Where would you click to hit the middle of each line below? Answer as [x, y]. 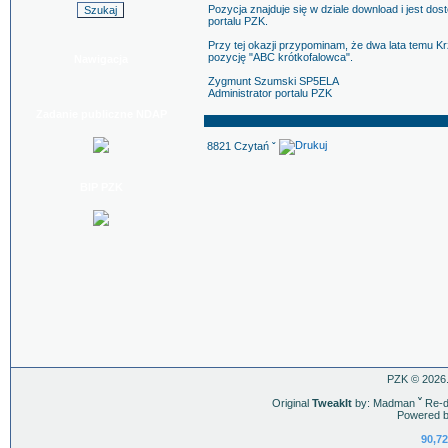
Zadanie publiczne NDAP [101, 114]
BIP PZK [101, 187]
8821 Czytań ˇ [243, 145]
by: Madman [384, 403]
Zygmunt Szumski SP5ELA [273, 81]
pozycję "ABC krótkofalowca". [280, 57]
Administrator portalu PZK [270, 93]
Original [291, 403]
